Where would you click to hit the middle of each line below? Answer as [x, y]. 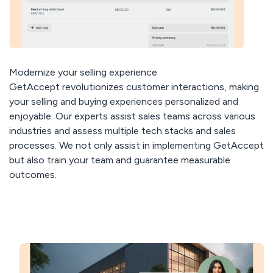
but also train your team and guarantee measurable [119, 160]
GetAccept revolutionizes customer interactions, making [134, 87]
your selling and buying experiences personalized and [123, 101]
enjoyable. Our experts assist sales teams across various [132, 116]
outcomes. [33, 174]
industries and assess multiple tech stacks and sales [122, 130]
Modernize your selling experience [83, 72]
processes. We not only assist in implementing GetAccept [136, 145]
